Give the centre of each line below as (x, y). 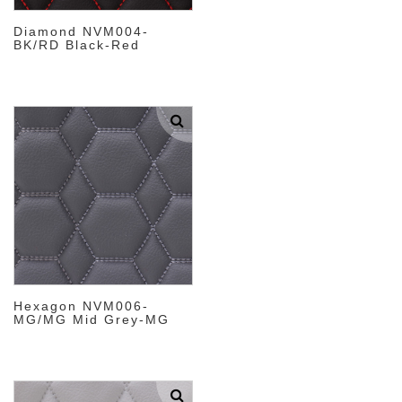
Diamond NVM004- (81, 31)
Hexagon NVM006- (81, 306)
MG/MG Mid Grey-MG (92, 319)
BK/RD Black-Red (77, 45)
